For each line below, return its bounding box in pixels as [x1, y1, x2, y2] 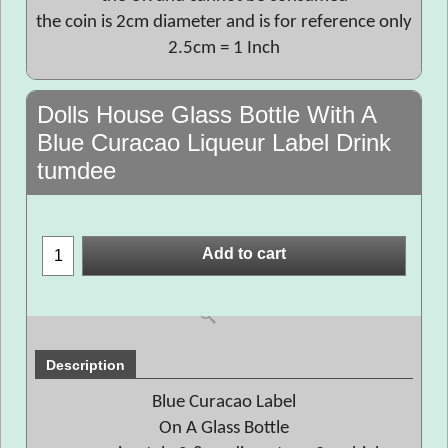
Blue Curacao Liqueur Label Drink [37, 129, 391, 156]
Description [46, 357, 125, 373]
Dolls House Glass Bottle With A [37, 101, 377, 128]
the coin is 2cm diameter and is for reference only [36, 13, 412, 32]
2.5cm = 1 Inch [168, 39, 280, 58]
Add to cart [202, 245, 286, 263]
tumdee [37, 157, 116, 184]
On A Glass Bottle [159, 419, 289, 438]
